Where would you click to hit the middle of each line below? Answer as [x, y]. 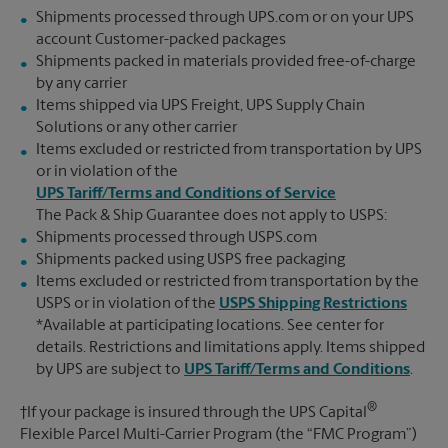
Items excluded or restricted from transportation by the [227, 281]
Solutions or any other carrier [136, 127]
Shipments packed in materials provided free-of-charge [226, 61]
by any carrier [81, 83]
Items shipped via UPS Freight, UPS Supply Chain [200, 105]
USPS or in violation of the [127, 303]
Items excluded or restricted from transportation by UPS [229, 149]
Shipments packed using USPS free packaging [190, 259]
